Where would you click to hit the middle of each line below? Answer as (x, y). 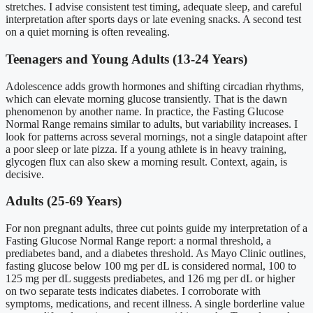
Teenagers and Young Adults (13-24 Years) (126, 59)
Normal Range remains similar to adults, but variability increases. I (152, 124)
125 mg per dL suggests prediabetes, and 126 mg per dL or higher (150, 279)
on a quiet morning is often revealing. (88, 32)
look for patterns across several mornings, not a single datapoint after (156, 136)
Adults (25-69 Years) (64, 201)
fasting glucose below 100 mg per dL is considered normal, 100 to (151, 266)
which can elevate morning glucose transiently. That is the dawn (146, 99)
